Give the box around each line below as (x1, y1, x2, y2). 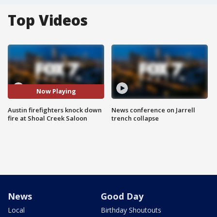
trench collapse (111, 113, 159, 123)
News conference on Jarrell (111, 105, 195, 114)
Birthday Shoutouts (101, 205, 161, 215)
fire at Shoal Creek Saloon (8, 113, 87, 123)
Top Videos (8, 10, 88, 30)
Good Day (101, 190, 143, 202)
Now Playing (36, 87, 76, 96)
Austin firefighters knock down (8, 105, 102, 114)
